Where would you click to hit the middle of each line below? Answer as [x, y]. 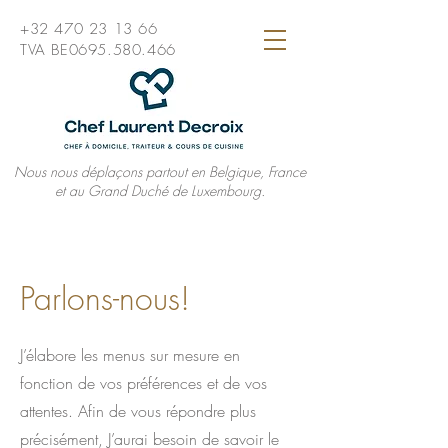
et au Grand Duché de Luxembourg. [160, 190]
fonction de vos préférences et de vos [143, 383]
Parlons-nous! [105, 298]
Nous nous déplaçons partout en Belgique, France [160, 171]
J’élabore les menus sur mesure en [130, 355]
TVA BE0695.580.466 [98, 50]
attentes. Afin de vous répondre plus [138, 411]
